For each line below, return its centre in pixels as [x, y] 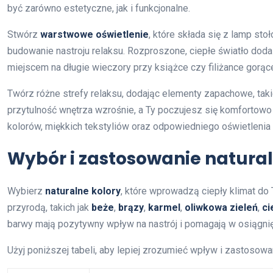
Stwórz [24, 34]
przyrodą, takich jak [49, 207]
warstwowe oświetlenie [94, 34]
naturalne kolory [83, 191]
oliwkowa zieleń [221, 207]
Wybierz [26, 191]
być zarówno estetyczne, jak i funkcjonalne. [99, 8]
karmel [164, 207]
